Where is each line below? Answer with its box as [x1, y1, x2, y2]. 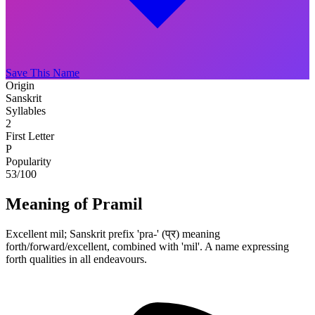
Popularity [6, 155, 51, 167]
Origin [6, 79, 34, 91]
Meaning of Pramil [6, 194, 143, 213]
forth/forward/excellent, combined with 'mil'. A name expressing [6, 240, 289, 252]
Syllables [6, 104, 46, 117]
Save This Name [6, 66, 79, 79]
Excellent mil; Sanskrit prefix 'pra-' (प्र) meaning [6, 227, 220, 240]
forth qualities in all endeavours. [6, 252, 147, 265]
